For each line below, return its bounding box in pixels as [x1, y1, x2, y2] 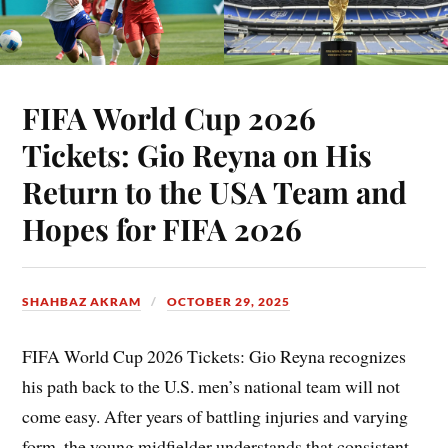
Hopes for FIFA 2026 [22, 208, 303, 248]
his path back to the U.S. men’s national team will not [22, 373, 401, 398]
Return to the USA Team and [22, 171, 408, 211]
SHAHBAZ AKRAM [22, 293, 142, 309]
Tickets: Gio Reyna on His [22, 134, 373, 174]
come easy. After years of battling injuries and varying [22, 403, 409, 428]
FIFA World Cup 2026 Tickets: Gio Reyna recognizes [22, 343, 407, 368]
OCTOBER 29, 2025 [167, 293, 291, 309]
